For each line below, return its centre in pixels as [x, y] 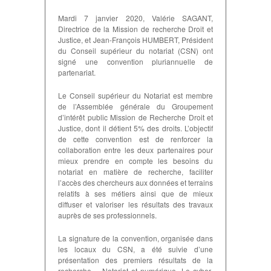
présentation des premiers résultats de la [135, 260]
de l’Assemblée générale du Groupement [135, 106]
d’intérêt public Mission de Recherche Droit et [135, 117]
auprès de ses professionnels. [107, 215]
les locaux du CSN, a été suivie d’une [135, 249]
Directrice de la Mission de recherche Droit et [135, 29]
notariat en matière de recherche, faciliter [135, 171]
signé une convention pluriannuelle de [135, 61]
